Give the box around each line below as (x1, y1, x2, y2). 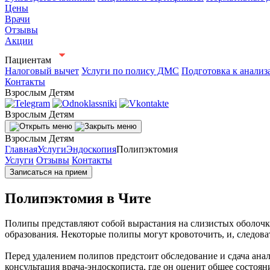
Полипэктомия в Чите (5, 190, 151, 206)
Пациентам (5, 54, 51, 65)
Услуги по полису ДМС (81, 65, 179, 76)
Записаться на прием (10, 167, 87, 177)
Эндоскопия (66, 143, 116, 154)
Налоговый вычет (5, 65, 79, 76)
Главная (5, 143, 37, 154)
